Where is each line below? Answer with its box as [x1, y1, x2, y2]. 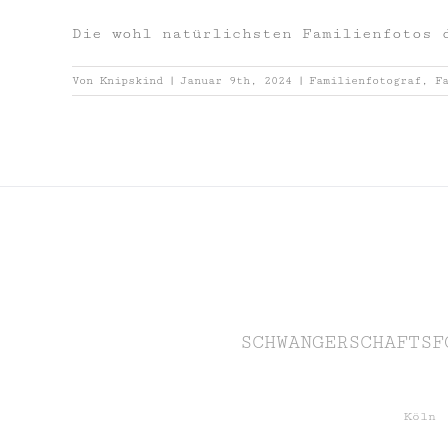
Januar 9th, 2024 [180, 74, 292, 88]
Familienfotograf [309, 74, 421, 88]
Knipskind [100, 74, 163, 88]
